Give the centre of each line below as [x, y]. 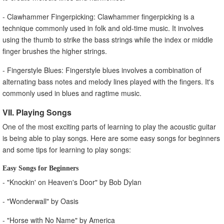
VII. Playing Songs [37, 112]
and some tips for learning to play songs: [67, 149]
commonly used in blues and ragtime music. [72, 93]
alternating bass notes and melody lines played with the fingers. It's [108, 81]
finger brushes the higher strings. [55, 51]
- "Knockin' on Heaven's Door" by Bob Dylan [72, 182]
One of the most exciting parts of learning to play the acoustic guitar [109, 126]
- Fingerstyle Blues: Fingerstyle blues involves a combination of [102, 70]
